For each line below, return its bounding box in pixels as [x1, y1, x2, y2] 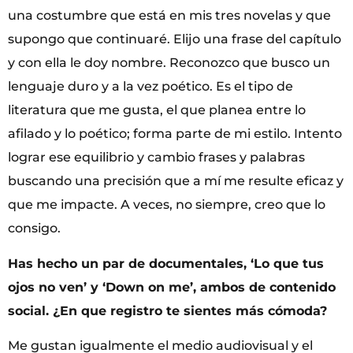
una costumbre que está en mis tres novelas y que [8, 8, 331, 24]
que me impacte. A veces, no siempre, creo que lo [8, 197, 325, 213]
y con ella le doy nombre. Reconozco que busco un [8, 55, 330, 71]
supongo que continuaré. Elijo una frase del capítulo [8, 32, 341, 47]
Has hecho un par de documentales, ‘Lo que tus [8, 255, 324, 271]
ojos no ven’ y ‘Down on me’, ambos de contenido [8, 279, 336, 295]
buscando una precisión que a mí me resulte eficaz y [8, 173, 344, 189]
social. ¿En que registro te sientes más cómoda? [8, 303, 327, 318]
